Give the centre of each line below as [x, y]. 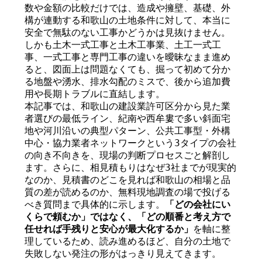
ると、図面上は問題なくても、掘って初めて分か [128, 69]
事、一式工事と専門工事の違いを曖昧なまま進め [128, 57]
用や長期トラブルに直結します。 [95, 94]
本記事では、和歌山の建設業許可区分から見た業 [128, 106]
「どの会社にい [198, 204]
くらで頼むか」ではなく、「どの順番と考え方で [128, 217]
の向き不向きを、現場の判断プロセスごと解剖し [128, 155]
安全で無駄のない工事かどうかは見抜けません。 [128, 32]
